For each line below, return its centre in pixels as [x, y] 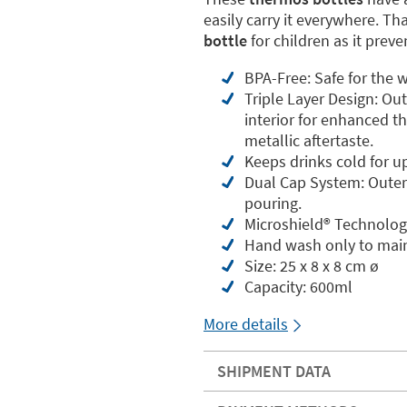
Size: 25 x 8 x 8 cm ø [312, 266]
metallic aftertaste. [309, 140]
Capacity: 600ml [298, 287]
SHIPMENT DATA [274, 371]
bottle [227, 40]
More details [246, 324]
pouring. [273, 203]
